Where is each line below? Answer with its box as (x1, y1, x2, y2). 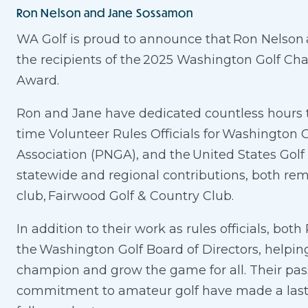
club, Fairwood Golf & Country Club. (16, 188, 234, 204)
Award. (16, 73, 59, 89)
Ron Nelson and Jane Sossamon (16, 5, 193, 21)
